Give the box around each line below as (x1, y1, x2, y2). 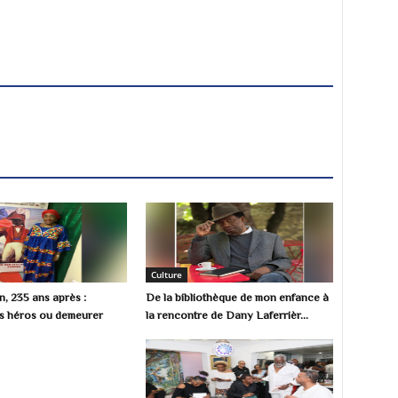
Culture (151, 268, 183, 281)
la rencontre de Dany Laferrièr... (146, 308, 309, 322)
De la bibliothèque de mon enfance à (146, 291, 330, 304)
